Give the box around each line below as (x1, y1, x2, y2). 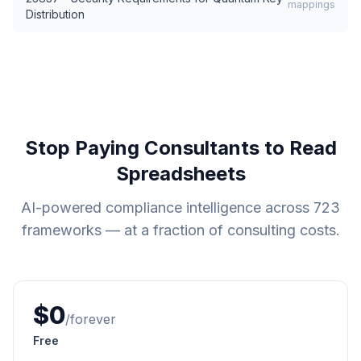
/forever (65, 311, 116, 327)
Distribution (26, 7, 85, 21)
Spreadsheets (115, 162, 246, 185)
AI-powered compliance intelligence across (21, 199, 313, 216)
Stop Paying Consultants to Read (24, 136, 337, 160)
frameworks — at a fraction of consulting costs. (21, 222, 340, 239)
